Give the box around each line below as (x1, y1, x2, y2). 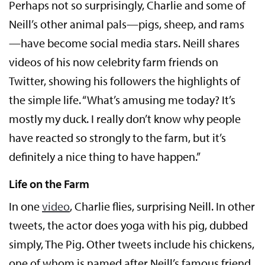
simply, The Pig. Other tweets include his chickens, (9, 236, 255, 251)
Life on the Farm (9, 176, 89, 191)
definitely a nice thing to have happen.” (9, 148, 201, 164)
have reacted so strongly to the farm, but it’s (9, 130, 227, 145)
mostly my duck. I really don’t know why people (9, 111, 241, 126)
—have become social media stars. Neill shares (9, 35, 240, 50)
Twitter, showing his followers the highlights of (9, 73, 241, 88)
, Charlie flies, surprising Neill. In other (70, 198, 256, 214)
